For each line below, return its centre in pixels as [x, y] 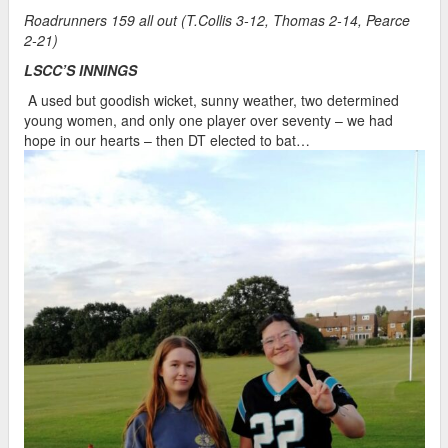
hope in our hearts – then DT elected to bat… [167, 139]
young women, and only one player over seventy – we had [208, 119]
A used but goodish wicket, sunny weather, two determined [211, 99]
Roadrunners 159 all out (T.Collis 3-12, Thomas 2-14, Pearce [217, 19]
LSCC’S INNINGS [80, 69]
